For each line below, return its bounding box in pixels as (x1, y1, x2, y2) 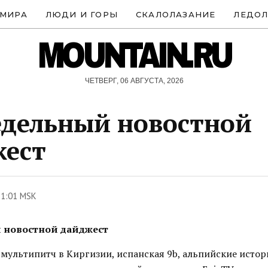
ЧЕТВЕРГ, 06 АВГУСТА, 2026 (84, 77, 184, 85)
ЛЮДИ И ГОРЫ (45, 9, 118, 19)
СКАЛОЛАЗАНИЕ (136, 9, 216, 19)
